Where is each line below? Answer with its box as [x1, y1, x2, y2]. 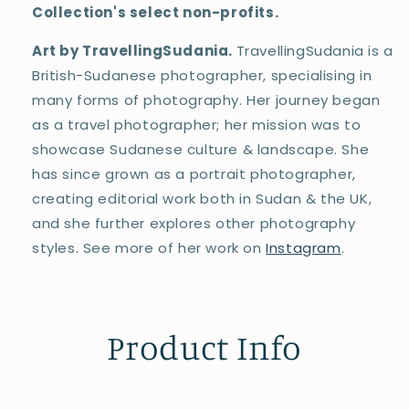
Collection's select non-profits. [32, 3, 282, 23]
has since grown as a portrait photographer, [32, 164, 356, 184]
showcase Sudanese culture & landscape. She [32, 140, 370, 160]
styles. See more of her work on [32, 238, 267, 258]
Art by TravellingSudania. [32, 41, 236, 61]
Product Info [107, 326, 302, 369]
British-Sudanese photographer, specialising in [32, 66, 372, 86]
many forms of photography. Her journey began [32, 90, 381, 110]
